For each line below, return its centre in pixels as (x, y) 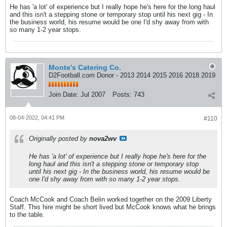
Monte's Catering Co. (85, 67)
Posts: (122, 94)
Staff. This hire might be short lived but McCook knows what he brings (113, 207)
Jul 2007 (93, 94)
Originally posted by (59, 138)
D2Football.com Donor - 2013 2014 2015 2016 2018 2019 (132, 75)
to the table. (27, 214)
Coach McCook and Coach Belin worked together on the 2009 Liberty (111, 199)
